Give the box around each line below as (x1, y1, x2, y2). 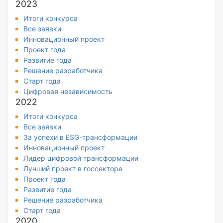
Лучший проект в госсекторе (23, 164, 122, 173)
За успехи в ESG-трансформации (23, 133, 137, 142)
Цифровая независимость (23, 87, 112, 96)
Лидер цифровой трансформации (23, 154, 138, 163)
